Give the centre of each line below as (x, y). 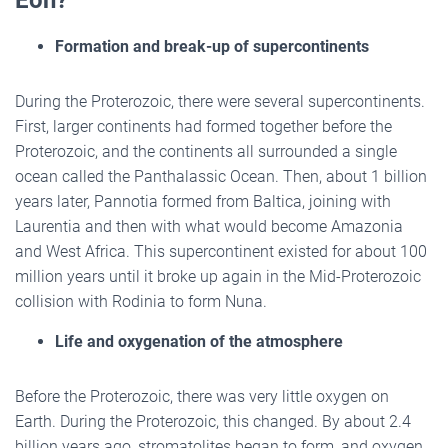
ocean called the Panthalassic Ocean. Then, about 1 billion (221, 176)
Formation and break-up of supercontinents (212, 46)
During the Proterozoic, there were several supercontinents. (220, 101)
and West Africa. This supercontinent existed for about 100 (221, 251)
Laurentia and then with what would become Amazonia (209, 226)
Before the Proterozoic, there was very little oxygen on (202, 396)
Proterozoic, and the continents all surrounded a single (206, 151)
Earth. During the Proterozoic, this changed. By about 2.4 (213, 421)
